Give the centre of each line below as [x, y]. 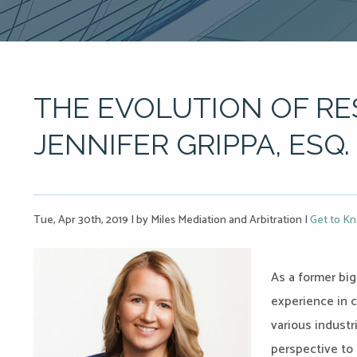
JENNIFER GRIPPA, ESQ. [192, 144]
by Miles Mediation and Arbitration [219, 220]
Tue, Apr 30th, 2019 [82, 220]
